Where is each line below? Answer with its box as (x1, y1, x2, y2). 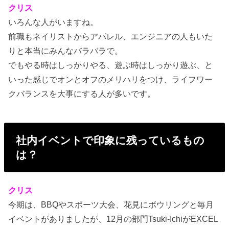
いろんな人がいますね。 (8, 17, 99, 27)
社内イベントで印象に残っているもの (15, 134, 204, 146)
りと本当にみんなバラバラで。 (8, 45, 123, 55)
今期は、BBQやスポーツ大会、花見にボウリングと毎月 (8, 199, 214, 209)
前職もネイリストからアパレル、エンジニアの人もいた (8, 31, 213, 41)
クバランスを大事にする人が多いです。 (8, 88, 156, 98)
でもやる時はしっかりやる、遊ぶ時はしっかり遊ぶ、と (8, 60, 213, 70)
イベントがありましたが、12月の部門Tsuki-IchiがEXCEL (8, 214, 219, 223)
